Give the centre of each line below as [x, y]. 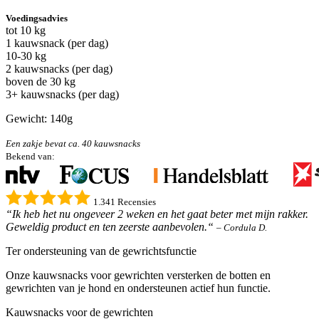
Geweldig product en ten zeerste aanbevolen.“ [110, 226]
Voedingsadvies [37, 18]
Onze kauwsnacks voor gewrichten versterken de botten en [138, 275]
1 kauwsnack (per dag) [57, 43]
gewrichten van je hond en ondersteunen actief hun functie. [138, 288]
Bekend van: [30, 156]
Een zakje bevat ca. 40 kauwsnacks [73, 143]
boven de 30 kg [41, 81]
